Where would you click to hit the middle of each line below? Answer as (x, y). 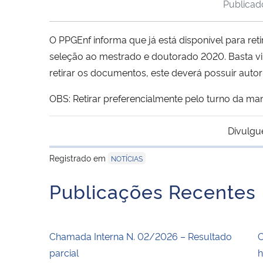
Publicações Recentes (153, 190)
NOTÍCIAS (127, 158)
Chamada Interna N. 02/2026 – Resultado (141, 236)
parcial (64, 252)
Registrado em (79, 157)
